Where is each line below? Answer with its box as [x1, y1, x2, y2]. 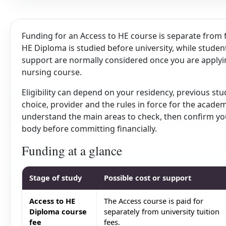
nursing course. [21, 67, 82, 78]
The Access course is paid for [103, 196, 203, 206]
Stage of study [29, 173, 82, 183]
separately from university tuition [103, 206, 219, 217]
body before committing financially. [21, 123, 157, 135]
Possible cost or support [103, 173, 191, 183]
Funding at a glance [21, 142, 122, 159]
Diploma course [29, 206, 87, 217]
